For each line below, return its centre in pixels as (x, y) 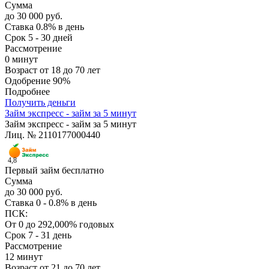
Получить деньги (40, 103)
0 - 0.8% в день (66, 203)
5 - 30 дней (50, 38)
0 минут (21, 59)
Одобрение (29, 81)
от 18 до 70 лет (70, 70)
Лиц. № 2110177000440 (53, 135)
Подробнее (27, 92)
